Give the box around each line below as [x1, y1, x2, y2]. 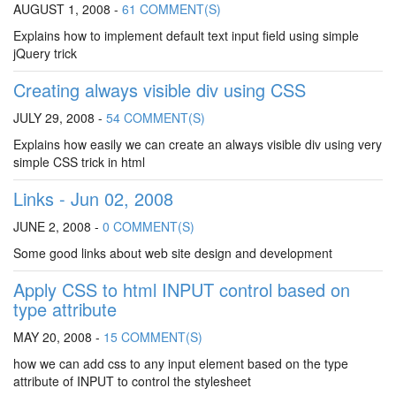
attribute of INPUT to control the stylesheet [13, 372, 251, 390]
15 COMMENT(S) [103, 328, 202, 346]
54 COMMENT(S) [106, 109, 205, 126]
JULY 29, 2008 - [13, 109, 106, 126]
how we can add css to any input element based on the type [13, 354, 348, 372]
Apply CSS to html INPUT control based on [13, 277, 350, 302]
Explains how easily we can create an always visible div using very [13, 135, 382, 153]
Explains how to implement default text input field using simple [13, 27, 359, 44]
